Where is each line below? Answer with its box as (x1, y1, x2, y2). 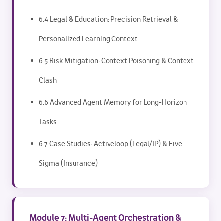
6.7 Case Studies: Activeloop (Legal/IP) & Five (39, 139, 182, 148)
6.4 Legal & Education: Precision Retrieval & (39, 14, 178, 24)
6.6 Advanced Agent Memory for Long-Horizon (39, 97, 187, 107)
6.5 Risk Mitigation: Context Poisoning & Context (39, 56, 194, 66)
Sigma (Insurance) (39, 158, 98, 168)
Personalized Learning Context (39, 34, 138, 44)
